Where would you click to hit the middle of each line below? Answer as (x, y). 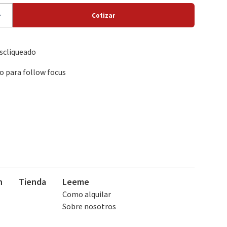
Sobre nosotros (89, 206)
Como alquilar (86, 194)
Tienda (32, 182)
